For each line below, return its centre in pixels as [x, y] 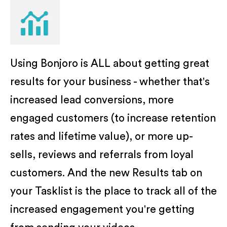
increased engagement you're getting [102, 209]
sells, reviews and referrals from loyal [102, 155]
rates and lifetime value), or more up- [102, 136]
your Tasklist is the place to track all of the [113, 191]
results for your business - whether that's [110, 82]
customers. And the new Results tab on [106, 173]
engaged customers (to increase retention [113, 118]
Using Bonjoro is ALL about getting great [110, 63]
